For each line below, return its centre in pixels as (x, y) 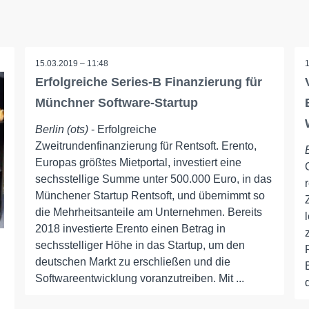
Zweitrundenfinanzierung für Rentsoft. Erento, (146, 146)
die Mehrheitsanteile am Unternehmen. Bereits (148, 212)
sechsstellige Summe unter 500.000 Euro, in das (153, 179)
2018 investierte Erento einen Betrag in (130, 229)
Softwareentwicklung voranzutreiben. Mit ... (139, 278)
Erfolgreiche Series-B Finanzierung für (148, 82)
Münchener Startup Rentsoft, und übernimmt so (150, 196)
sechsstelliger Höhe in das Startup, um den (140, 245)
